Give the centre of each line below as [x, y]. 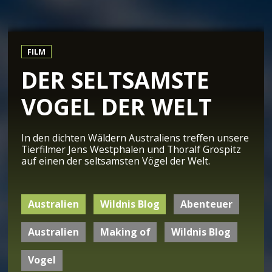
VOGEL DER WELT [117, 106]
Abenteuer [207, 204]
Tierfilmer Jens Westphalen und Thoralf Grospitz [131, 150]
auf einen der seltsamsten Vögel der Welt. [116, 161]
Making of [125, 232]
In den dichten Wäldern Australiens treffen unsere [135, 138]
